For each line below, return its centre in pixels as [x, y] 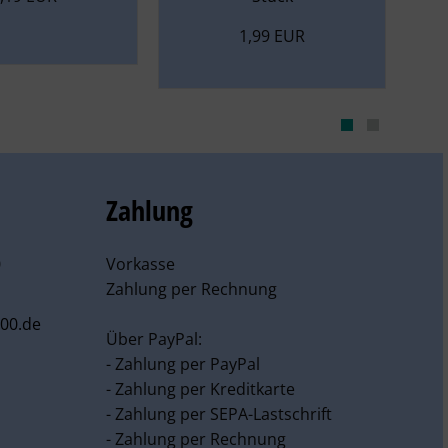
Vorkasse [140, 264]
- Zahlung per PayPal [182, 364]
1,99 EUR [272, 36]
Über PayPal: [153, 339]
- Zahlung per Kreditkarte [200, 389]
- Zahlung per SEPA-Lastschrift [218, 414]
